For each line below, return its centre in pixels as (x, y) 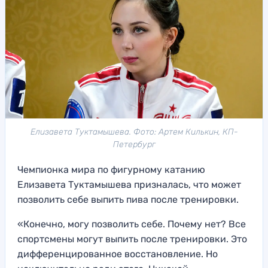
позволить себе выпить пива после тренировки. (129, 199)
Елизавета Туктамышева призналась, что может (129, 184)
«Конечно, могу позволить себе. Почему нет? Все (132, 224)
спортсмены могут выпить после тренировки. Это (132, 239)
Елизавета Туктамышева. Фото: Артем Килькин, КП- (134, 132)
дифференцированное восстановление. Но (118, 254)
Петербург (134, 144)
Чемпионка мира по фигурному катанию (111, 169)
